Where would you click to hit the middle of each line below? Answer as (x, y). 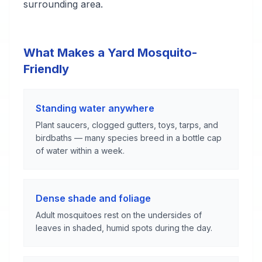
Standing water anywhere (95, 108)
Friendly (46, 69)
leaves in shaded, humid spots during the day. (124, 228)
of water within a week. (80, 151)
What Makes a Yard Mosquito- (110, 53)
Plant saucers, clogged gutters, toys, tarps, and (127, 125)
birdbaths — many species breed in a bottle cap (129, 138)
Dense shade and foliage (93, 198)
